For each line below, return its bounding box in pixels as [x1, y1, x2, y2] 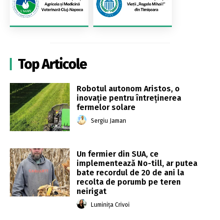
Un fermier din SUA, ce [77, 149, 159, 159]
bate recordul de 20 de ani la [77, 167, 185, 177]
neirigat [77, 186, 107, 196]
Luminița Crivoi [91, 201, 130, 208]
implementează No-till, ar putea [77, 158, 198, 168]
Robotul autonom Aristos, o [77, 83, 180, 93]
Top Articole [18, 55, 87, 72]
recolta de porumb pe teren [77, 177, 181, 187]
